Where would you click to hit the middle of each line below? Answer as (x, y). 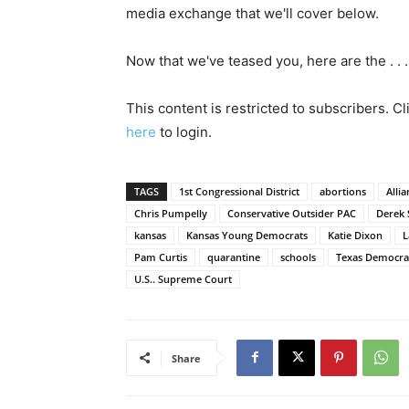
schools (298, 257)
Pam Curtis (161, 257)
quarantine (234, 257)
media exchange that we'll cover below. (252, 13)
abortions (343, 191)
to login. (184, 131)
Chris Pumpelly (171, 213)
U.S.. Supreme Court (183, 278)
